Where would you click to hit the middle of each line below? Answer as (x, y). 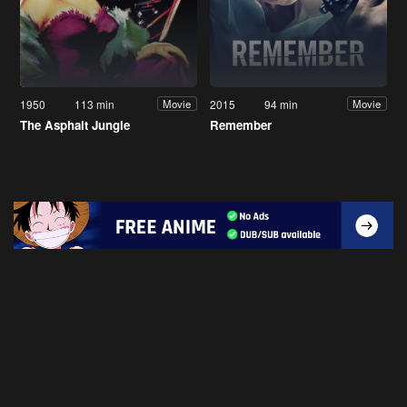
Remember (241, 124)
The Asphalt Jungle (75, 124)
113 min (95, 104)
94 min (282, 104)
